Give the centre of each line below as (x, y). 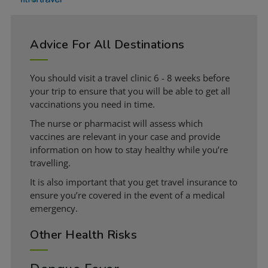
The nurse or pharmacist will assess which (116, 123)
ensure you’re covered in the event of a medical (127, 195)
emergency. (54, 208)
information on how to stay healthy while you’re (129, 149)
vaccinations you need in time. (92, 104)
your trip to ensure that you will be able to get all (130, 91)
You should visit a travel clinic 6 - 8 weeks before (130, 77)
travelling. (50, 162)
